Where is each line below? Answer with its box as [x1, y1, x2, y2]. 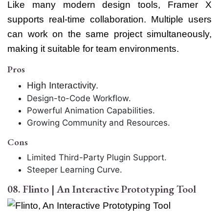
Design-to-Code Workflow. [27, 93, 131, 104]
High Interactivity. [27, 80, 98, 91]
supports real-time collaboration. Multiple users [7, 14, 212, 25]
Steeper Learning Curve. [27, 165, 122, 175]
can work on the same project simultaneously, [7, 29, 212, 40]
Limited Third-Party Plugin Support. [27, 153, 167, 163]
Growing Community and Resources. [27, 118, 170, 128]
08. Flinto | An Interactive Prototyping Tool [7, 182, 196, 196]
